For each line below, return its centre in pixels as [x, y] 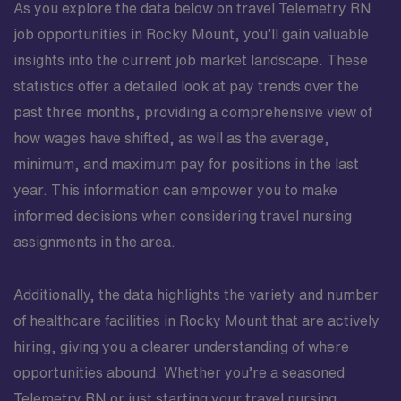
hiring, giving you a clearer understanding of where [181, 346]
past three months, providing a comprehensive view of [193, 112]
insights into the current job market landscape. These [191, 60]
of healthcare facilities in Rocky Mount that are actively [196, 320]
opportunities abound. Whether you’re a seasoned [179, 372]
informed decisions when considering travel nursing [183, 216]
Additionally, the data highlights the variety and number [196, 294]
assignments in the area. [94, 242]
